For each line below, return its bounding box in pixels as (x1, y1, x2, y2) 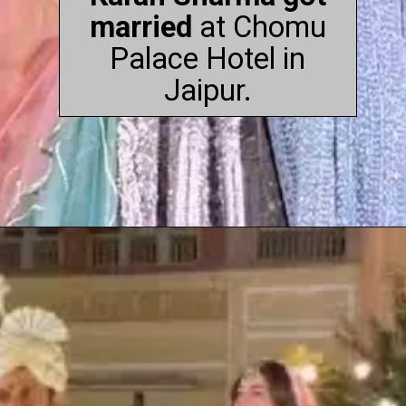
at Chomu (191, 10, 326, 45)
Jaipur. (163, 73, 252, 109)
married (89, 10, 192, 45)
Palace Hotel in (110, 42, 306, 77)
